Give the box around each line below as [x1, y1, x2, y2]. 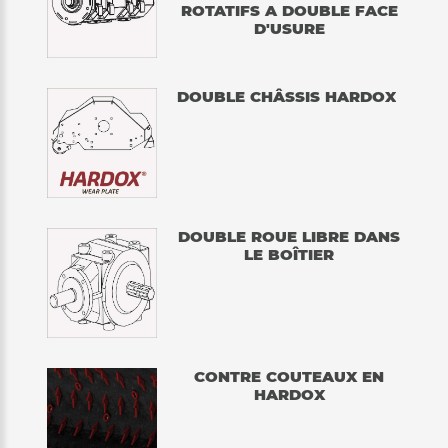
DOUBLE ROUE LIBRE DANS [178, 227, 400, 247]
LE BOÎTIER [244, 245, 334, 265]
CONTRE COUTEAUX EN [194, 367, 384, 387]
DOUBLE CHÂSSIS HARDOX [177, 87, 396, 107]
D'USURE [253, 19, 325, 39]
